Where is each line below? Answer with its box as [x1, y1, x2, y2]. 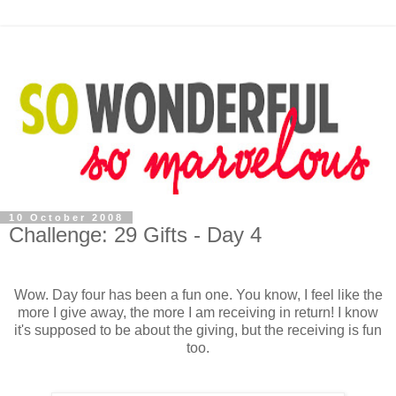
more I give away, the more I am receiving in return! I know [18, 304, 378, 320]
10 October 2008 [9, 211, 124, 223]
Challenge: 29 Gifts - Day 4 [9, 222, 262, 247]
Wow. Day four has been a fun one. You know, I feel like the [13, 286, 383, 302]
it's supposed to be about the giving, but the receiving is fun [14, 322, 382, 338]
